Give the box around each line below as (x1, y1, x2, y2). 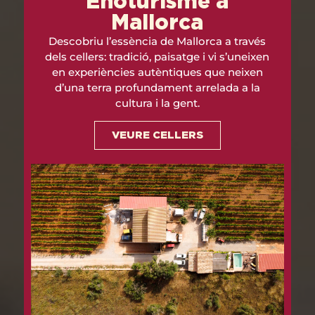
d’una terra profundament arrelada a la (54, 80, 260, 94)
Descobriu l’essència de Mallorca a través (49, 34, 266, 48)
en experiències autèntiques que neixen (51, 65, 263, 79)
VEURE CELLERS (111, 130, 203, 141)
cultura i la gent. (115, 96, 200, 110)
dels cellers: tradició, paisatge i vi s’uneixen (45, 49, 270, 63)
